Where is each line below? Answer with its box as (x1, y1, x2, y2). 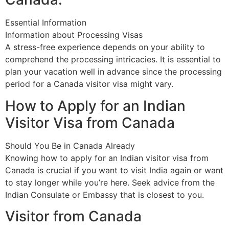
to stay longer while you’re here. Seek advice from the (5, 177, 215, 188)
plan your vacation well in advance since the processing (5, 66, 222, 77)
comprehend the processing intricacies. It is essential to (5, 54, 221, 65)
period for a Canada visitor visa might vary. (5, 79, 173, 89)
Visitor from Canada (5, 207, 142, 225)
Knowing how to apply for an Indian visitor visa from (5, 152, 209, 163)
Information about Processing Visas (5, 30, 143, 40)
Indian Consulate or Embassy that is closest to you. (5, 189, 204, 200)
